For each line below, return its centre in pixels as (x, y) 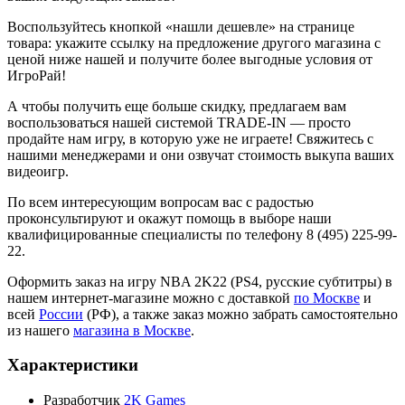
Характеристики (73, 365)
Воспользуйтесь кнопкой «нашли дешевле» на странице (181, 26)
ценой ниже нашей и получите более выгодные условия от (190, 59)
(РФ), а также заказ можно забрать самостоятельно (240, 314)
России (61, 314)
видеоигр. (38, 171)
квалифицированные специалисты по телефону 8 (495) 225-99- (202, 234)
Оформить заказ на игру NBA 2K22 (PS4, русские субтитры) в (200, 281)
